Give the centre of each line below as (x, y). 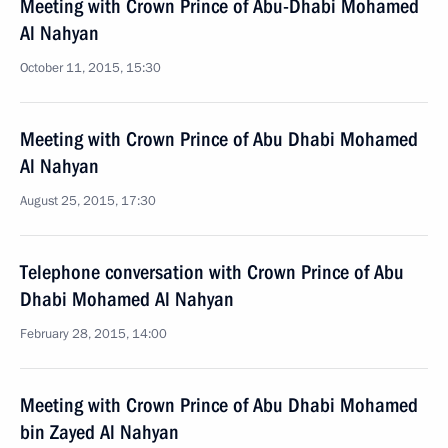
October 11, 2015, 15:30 (90, 68)
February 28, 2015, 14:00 (93, 334)
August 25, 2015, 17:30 (88, 201)
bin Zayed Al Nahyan (99, 432)
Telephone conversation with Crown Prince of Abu (212, 272)
